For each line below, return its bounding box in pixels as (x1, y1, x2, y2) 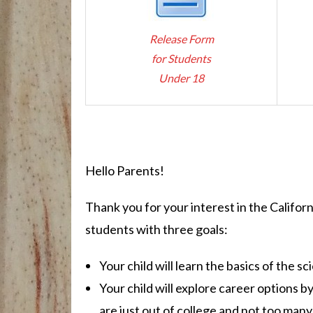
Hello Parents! (85, 162, 164, 178)
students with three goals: (85, 221, 228, 237)
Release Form (149, 31, 214, 45)
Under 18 (159, 71, 204, 85)
